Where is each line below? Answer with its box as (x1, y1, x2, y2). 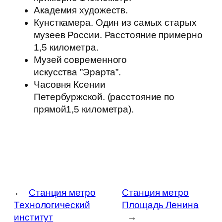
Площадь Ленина (122, 200, 199, 211)
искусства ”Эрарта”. (34, 67, 121, 78)
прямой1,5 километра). (34, 104, 134, 115)
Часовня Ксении (34, 79, 106, 90)
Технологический (14, 200, 90, 211)
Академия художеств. (34, 5, 128, 16)
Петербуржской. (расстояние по (34, 92, 175, 103)
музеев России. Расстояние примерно (34, 30, 203, 41)
